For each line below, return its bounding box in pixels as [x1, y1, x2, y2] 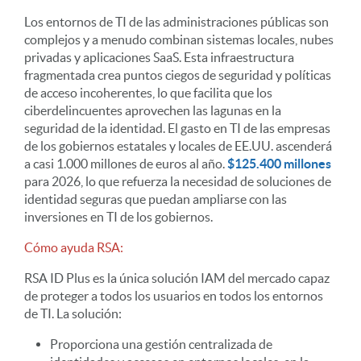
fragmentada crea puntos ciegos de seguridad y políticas [24, 68, 331, 82]
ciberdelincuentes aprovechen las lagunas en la [24, 103, 281, 118]
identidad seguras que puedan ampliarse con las [24, 192, 287, 206]
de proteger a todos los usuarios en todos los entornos [24, 288, 323, 303]
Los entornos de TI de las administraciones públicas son [24, 15, 329, 29]
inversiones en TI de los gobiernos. [24, 210, 213, 224]
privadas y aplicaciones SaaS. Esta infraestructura [24, 50, 294, 64]
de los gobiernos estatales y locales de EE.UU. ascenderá [24, 139, 332, 153]
